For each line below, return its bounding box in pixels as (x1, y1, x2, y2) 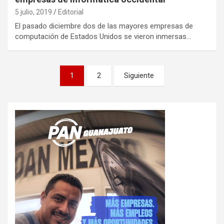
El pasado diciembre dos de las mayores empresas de (15, 21, 193, 30)
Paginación (7, 65, 69, 80)
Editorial (58, 7, 83, 16)
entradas (7, 97, 58, 112)
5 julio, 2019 (15, 7, 52, 16)
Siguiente (124, 70, 154, 80)
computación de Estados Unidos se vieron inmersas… (15, 31, 191, 41)
